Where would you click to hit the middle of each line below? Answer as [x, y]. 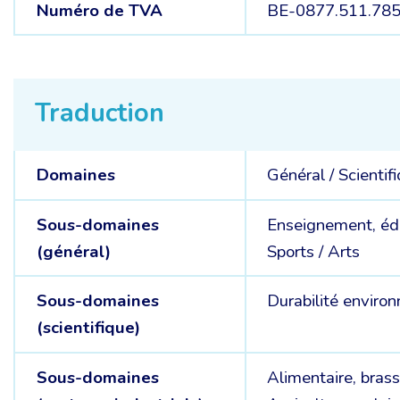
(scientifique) [88, 328]
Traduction [100, 113]
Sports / [298, 251]
